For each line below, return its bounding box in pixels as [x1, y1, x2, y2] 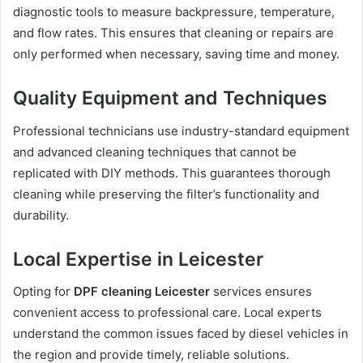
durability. [13, 207, 69, 223]
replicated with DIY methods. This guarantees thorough [13, 164, 331, 181]
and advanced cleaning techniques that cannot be [13, 143, 297, 160]
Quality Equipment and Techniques [13, 87, 327, 110]
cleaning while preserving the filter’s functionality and [13, 186, 319, 202]
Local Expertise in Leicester [13, 247, 263, 271]
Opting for [13, 284, 74, 300]
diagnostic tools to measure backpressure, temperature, [13, 4, 335, 20]
